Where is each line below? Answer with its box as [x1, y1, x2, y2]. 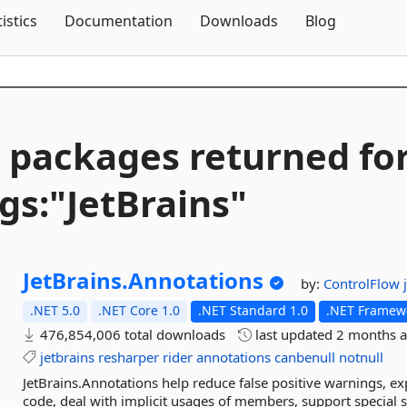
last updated [252, 325, 337, 343]
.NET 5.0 [30, 302, 81, 319]
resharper [98, 348, 160, 366]
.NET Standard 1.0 [198, 302, 309, 319]
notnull [339, 348, 384, 366]
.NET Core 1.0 [98, 302, 181, 319]
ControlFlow [323, 274, 404, 293]
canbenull [274, 348, 336, 366]
